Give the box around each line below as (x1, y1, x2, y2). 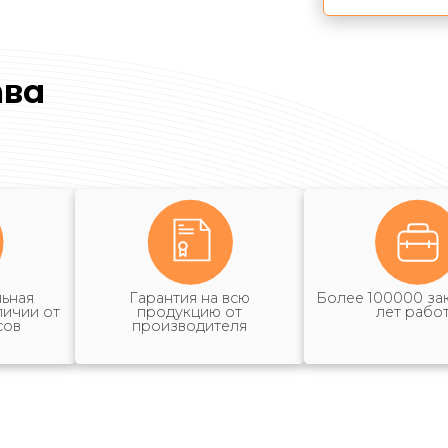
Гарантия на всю (129, 289, 251, 308)
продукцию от (137, 303, 243, 322)
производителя (132, 317, 248, 336)
